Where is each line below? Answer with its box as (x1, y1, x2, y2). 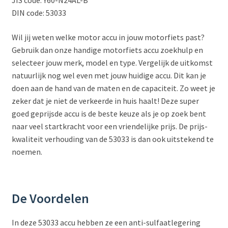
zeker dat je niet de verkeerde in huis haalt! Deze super (11, 96, 199, 106)
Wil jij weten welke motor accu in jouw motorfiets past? (11, 32, 205, 43)
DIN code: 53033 (11, 8, 66, 18)
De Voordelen (11, 190, 89, 207)
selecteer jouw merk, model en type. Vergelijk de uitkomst (11, 58, 213, 68)
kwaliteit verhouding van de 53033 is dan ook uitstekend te (11, 134, 214, 145)
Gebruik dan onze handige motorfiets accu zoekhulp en (11, 45, 203, 55)
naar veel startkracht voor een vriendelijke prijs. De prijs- (11, 121, 208, 132)
